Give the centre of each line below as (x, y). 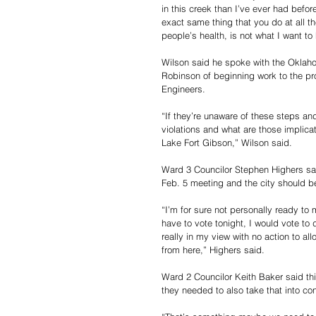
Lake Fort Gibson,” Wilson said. (227, 142)
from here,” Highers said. (213, 250)
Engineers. (183, 89)
